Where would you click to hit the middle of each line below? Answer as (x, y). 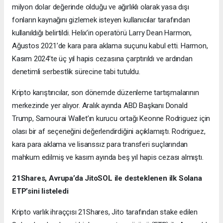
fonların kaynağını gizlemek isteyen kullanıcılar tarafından (101, 20)
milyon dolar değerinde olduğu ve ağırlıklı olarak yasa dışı (101, 7)
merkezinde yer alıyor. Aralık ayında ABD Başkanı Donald (100, 106)
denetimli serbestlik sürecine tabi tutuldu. (76, 72)
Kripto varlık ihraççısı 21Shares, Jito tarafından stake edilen (105, 212)
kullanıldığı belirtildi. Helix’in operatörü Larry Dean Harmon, (102, 33)
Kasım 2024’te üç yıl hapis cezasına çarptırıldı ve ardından (102, 59)
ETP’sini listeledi (40, 191)
